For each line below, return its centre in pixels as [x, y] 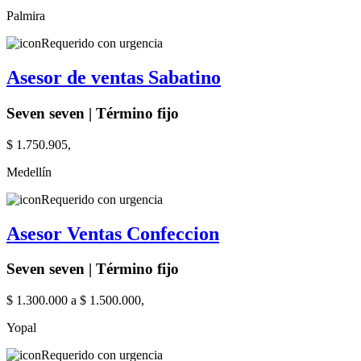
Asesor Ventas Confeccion [113, 233]
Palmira [26, 16]
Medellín [29, 172]
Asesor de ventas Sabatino [114, 78]
